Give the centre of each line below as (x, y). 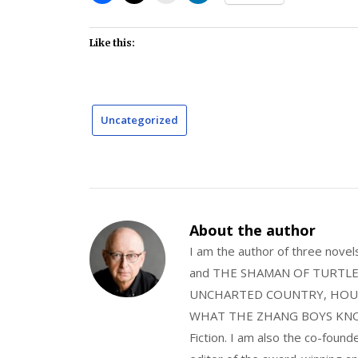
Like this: (112, 42)
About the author (253, 231)
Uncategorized (139, 119)
